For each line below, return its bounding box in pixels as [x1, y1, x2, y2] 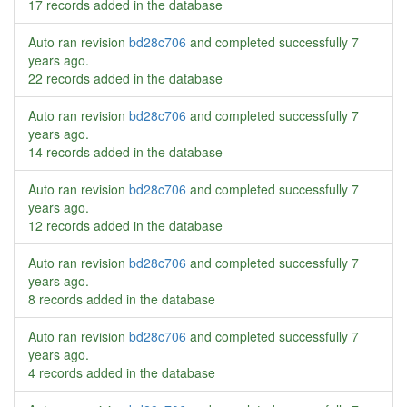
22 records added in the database [28, 69, 223, 87]
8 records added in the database [28, 290, 215, 308]
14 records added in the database [28, 143, 223, 161]
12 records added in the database [28, 216, 223, 234]
